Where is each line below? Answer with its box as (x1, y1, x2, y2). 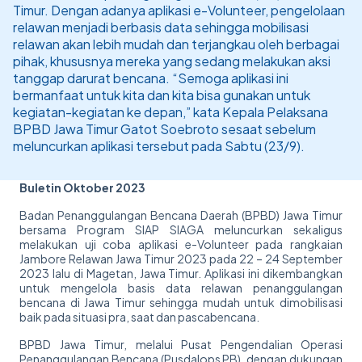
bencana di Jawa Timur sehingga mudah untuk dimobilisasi (19, 295, 343, 310)
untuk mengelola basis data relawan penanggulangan (19, 280, 343, 296)
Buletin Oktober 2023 (19, 180, 145, 196)
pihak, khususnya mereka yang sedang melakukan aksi (13, 53, 330, 70)
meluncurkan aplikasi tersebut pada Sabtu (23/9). (13, 137, 305, 155)
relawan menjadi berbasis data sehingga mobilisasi (13, 19, 309, 36)
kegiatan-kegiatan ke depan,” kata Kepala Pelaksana (13, 103, 328, 121)
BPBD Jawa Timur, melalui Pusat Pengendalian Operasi (19, 337, 343, 352)
